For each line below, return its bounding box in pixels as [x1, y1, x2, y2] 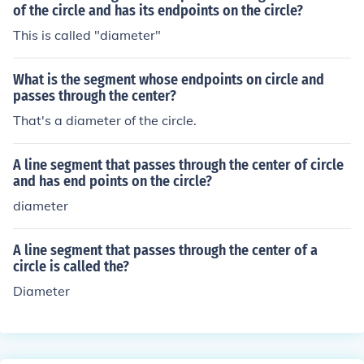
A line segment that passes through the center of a [13, 241, 318, 259]
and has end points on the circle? [13, 172, 212, 190]
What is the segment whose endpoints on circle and [13, 71, 324, 89]
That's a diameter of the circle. [13, 112, 197, 128]
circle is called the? [13, 258, 129, 275]
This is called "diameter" [13, 27, 161, 43]
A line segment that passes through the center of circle [13, 156, 344, 174]
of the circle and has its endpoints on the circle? [13, 2, 303, 19]
